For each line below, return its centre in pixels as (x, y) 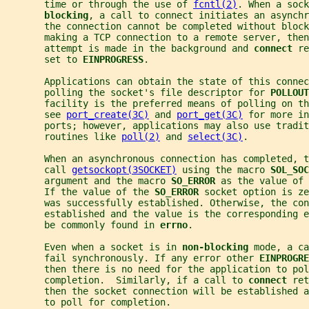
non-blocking (218, 247)
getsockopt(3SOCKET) (124, 169)
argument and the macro (88, 180)
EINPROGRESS (113, 59)
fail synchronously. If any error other (132, 258)
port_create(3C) (108, 114)
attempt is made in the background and (130, 48)
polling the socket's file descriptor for (138, 92)
